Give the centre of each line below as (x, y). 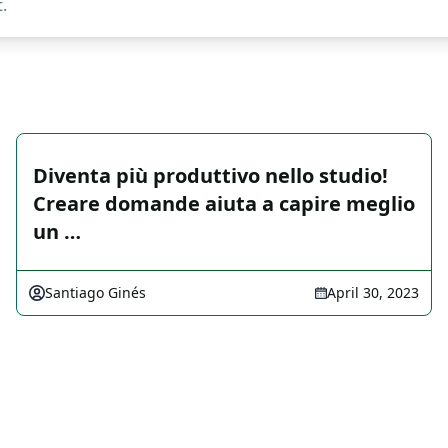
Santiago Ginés (95, 292)
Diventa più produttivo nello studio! (210, 175)
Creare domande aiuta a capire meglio (224, 203)
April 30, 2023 (373, 292)
